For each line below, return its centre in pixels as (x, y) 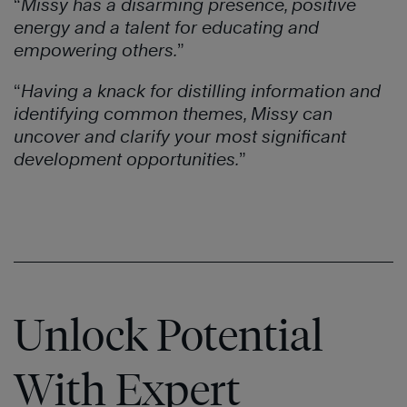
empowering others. (95, 50)
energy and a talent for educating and (166, 28)
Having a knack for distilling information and (201, 91)
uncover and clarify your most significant (180, 137)
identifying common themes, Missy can (173, 114)
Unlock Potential (169, 335)
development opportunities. (126, 159)
